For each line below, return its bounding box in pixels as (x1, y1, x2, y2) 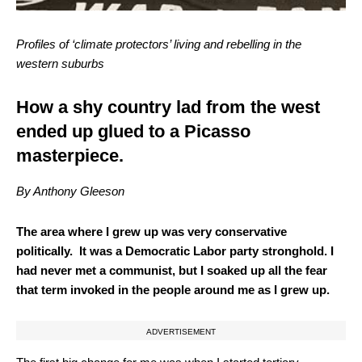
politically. (16, 244, 79, 258)
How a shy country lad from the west (16, 97, 320, 117)
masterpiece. (16, 145, 124, 166)
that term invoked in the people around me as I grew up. (16, 283, 330, 297)
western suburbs (16, 57, 104, 70)
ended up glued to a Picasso (16, 121, 250, 141)
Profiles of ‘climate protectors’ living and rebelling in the (16, 37, 301, 51)
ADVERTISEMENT (146, 327, 216, 336)
